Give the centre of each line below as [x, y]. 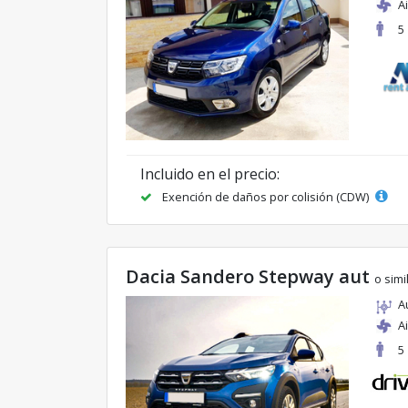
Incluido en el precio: [210, 173]
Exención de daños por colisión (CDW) [265, 196]
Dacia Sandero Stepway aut [250, 276]
